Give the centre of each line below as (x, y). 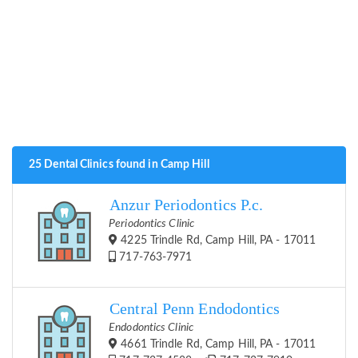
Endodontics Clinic (151, 328)
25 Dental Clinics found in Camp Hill (119, 165)
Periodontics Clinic (152, 224)
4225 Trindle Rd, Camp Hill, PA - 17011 (217, 241)
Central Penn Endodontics (195, 309)
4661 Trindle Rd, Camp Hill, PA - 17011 (217, 345)
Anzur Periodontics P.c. (187, 205)
